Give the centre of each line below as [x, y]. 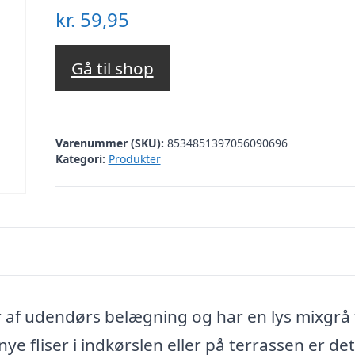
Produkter [134, 158]
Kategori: [80, 158]
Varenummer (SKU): [111, 143]
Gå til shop [112, 69]
